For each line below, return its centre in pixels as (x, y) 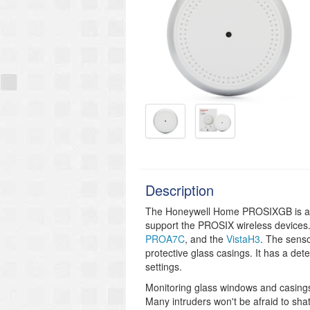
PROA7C (165, 239)
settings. (164, 266)
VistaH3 (243, 239)
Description (180, 190)
